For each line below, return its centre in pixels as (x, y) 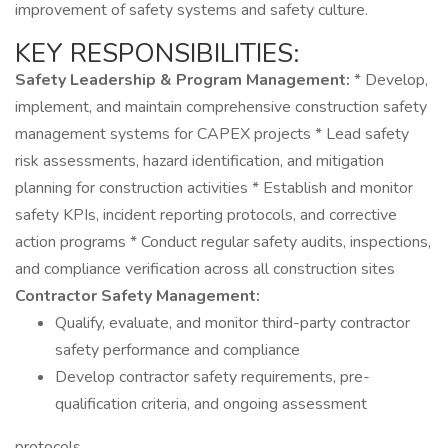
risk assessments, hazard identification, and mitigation (199, 161)
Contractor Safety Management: (137, 296)
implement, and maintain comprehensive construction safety (221, 107)
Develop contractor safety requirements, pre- (212, 377)
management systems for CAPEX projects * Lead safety (212, 134)
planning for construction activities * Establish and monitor (214, 188)
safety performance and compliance (177, 350)
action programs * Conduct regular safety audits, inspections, (223, 242)
